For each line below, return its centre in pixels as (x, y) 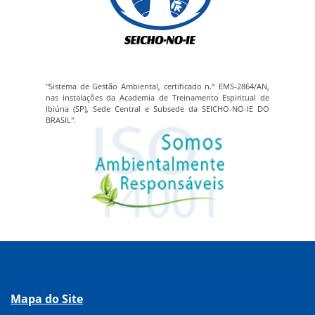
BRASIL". (61, 120)
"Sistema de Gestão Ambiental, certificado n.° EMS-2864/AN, (157, 86)
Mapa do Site (47, 298)
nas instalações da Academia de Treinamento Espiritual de (157, 97)
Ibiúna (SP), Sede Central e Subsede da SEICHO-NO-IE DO (157, 108)
